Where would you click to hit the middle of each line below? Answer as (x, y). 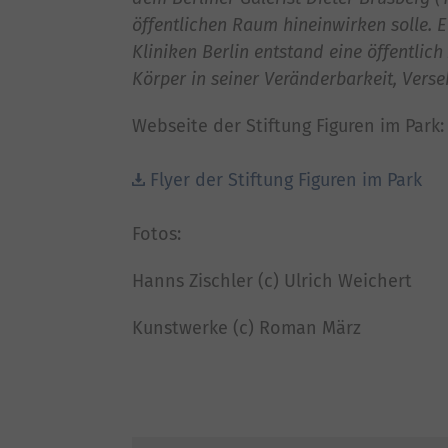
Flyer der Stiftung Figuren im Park (286, 179)
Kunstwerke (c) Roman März (246, 327)
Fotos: (159, 233)
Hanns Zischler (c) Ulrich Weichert (272, 280)
